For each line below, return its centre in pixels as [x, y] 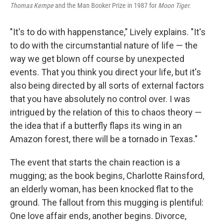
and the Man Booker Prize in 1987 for [106, 5]
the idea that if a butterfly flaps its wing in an [96, 126]
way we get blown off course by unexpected [97, 59]
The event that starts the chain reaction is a [95, 162]
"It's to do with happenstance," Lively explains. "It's [108, 32]
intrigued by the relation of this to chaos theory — [106, 112]
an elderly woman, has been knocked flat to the [102, 189]
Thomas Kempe [32, 5]
